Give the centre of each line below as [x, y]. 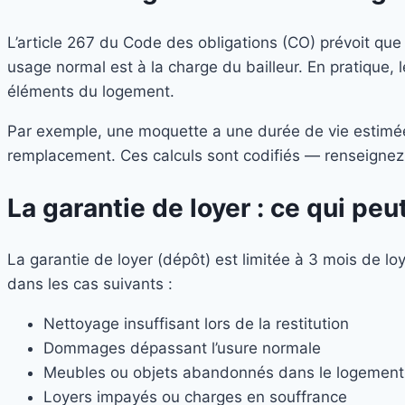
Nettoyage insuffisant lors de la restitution [196, 324]
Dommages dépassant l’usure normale [182, 348]
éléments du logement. [91, 91]
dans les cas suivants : [90, 284]
